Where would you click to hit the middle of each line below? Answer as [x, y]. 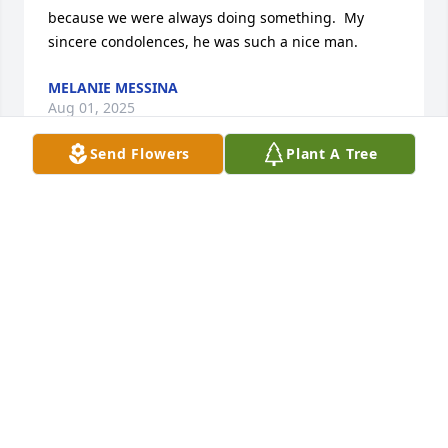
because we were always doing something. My [206, 18]
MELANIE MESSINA [113, 88]
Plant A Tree [332, 153]
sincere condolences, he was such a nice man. [203, 42]
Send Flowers [140, 153]
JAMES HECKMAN [163, 206]
